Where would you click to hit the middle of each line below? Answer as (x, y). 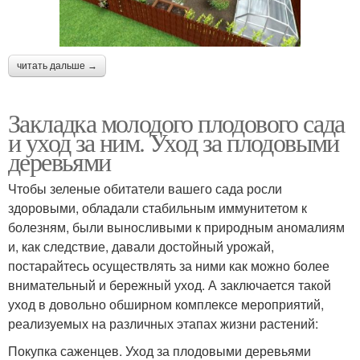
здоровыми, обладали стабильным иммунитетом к (157, 208)
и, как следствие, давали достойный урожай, (141, 247)
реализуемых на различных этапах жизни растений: (163, 324)
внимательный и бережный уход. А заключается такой (170, 285)
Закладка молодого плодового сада (176, 123)
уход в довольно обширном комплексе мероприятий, (166, 305)
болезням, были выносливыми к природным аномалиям (176, 227)
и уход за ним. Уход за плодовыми (174, 142)
